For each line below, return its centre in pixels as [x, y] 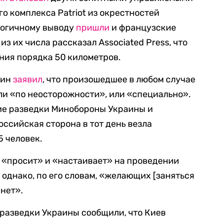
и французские [143, 28]
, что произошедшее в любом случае [119, 79]
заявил [28, 79]
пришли [93, 28]
